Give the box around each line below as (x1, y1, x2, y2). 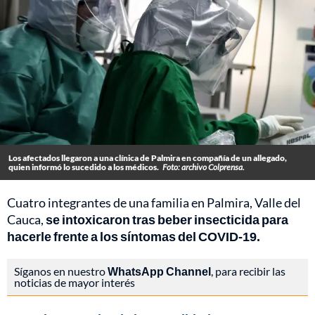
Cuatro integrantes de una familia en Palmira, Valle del (7, 195, 301, 211)
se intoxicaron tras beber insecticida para (46, 212, 288, 228)
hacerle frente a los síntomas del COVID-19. (7, 229, 260, 245)
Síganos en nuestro (14, 264, 108, 278)
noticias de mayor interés (14, 276, 135, 290)
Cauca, (7, 212, 46, 228)
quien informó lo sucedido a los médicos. (8, 162, 159, 173)
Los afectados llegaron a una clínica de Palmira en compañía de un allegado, (8, 153, 287, 164)
